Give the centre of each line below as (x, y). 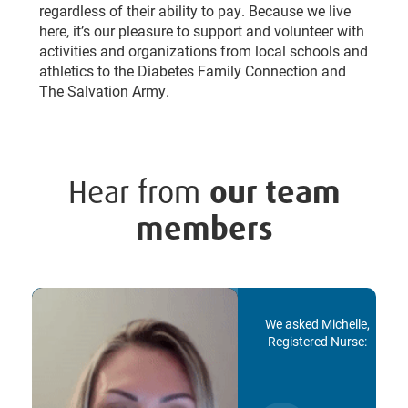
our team (275, 193)
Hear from (138, 193)
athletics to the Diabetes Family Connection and (192, 71)
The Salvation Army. (104, 91)
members (204, 229)
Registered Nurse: (317, 342)
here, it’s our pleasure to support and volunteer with (201, 31)
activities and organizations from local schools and (203, 51)
